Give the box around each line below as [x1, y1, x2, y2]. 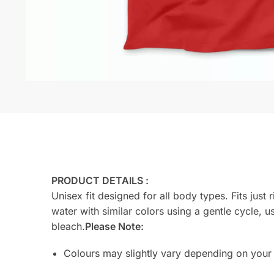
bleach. [51, 220, 85, 232]
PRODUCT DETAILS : [51, 174, 149, 187]
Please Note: [84, 220, 144, 232]
